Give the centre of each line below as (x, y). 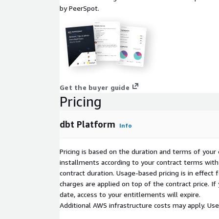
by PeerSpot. (79, 8)
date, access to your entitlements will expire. (130, 194)
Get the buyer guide (95, 87)
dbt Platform (88, 124)
